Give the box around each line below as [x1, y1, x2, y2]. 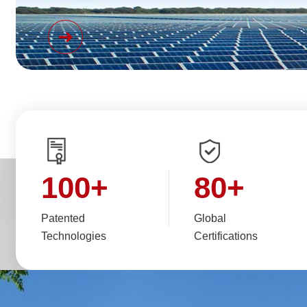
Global [194, 212, 227, 225]
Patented [41, 212, 86, 225]
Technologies [41, 230, 107, 243]
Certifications [194, 230, 258, 243]
